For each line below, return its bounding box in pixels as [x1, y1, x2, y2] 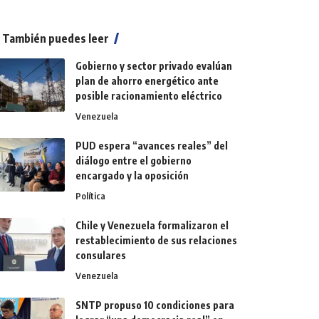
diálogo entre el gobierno [75, 154, 192, 167]
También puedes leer [2, 31, 110, 46]
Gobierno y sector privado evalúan [75, 59, 233, 72]
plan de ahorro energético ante [75, 74, 219, 87]
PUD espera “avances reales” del [75, 139, 229, 152]
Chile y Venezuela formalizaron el [75, 219, 229, 231]
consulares [75, 249, 127, 261]
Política [75, 189, 106, 202]
